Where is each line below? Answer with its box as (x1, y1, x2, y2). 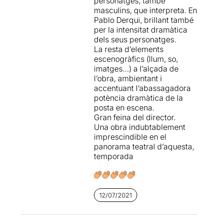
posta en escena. (93, 102, 154, 112)
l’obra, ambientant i (93, 73, 162, 83)
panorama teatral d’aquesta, (93, 141, 194, 151)
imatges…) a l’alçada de (93, 63, 179, 73)
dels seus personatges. (93, 34, 176, 44)
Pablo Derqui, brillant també (93, 15, 194, 25)
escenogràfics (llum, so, (93, 54, 178, 64)
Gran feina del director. (93, 112, 176, 122)
